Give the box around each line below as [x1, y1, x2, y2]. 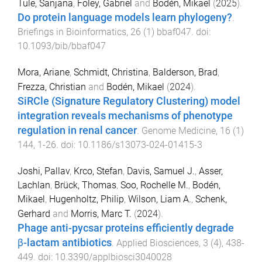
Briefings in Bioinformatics [18, 26, 126, 38]
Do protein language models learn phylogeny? [18, 12, 232, 24]
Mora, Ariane [18, 67, 70, 78]
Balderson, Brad [153, 67, 218, 78]
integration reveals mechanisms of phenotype [18, 110, 233, 122]
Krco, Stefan [74, 165, 123, 177]
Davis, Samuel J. [127, 165, 195, 177]
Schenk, [195, 193, 227, 205]
